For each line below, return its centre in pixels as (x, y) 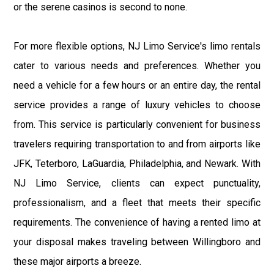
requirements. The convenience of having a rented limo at (137, 223)
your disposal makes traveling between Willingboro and (137, 242)
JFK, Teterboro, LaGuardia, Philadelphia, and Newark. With (137, 164)
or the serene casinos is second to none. (101, 7)
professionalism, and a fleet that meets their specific (137, 203)
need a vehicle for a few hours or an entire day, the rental (137, 86)
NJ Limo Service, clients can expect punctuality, (137, 183)
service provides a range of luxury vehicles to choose (137, 105)
